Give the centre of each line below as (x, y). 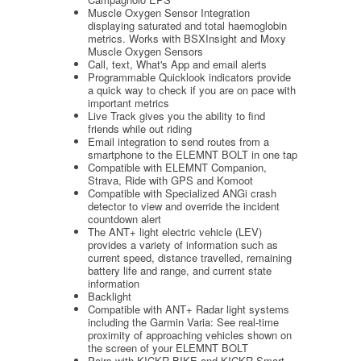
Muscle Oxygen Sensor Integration (169, 12)
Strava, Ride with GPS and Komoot (170, 180)
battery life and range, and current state (180, 270)
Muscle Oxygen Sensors (145, 51)
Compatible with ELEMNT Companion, (177, 167)
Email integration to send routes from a (178, 141)
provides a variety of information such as (183, 244)
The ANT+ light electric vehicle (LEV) (175, 231)
